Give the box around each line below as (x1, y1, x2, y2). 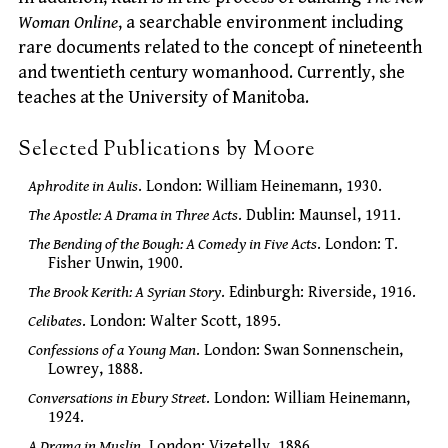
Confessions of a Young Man (28, 340, 196, 360)
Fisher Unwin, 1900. (48, 253, 183, 273)
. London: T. (317, 234, 398, 254)
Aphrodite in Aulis (28, 176, 138, 196)
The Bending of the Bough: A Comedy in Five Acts (28, 234, 317, 254)
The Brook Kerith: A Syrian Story (28, 282, 221, 302)
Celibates (28, 311, 82, 331)
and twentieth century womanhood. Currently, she (18, 62, 405, 84)
